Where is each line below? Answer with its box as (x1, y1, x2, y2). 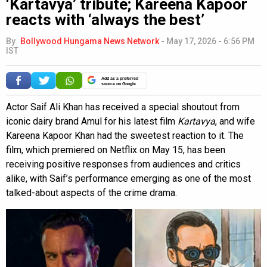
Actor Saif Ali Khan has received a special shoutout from (6, 101, 240, 113)
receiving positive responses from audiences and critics (6, 158, 241, 170)
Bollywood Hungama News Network (20, 36, 159, 46)
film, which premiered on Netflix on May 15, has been (6, 144, 225, 156)
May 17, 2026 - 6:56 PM (166, 36, 254, 46)
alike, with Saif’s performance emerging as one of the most (6, 172, 251, 184)
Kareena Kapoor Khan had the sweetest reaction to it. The (6, 129, 244, 141)
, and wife (215, 115, 255, 127)
